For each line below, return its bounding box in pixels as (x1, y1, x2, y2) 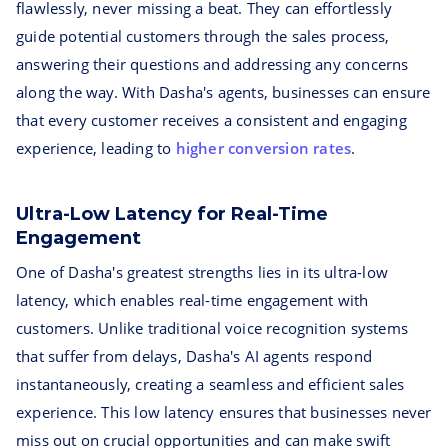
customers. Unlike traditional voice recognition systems (16, 318, 409, 338)
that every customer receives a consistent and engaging (16, 110, 407, 130)
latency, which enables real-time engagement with (16, 290, 369, 310)
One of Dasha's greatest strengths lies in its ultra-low (16, 262, 389, 282)
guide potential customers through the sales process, (16, 26, 390, 46)
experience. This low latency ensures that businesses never (16, 402, 432, 422)
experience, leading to (16, 138, 176, 158)
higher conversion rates (175, 138, 352, 158)
